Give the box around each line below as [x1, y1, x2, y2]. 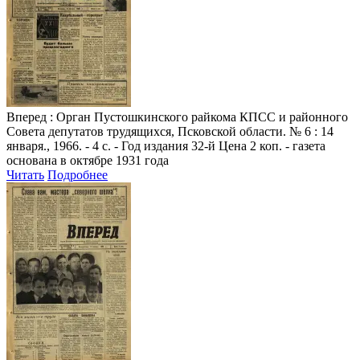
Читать [6, 167, 44, 182]
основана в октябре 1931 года [6, 153, 169, 167]
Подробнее [47, 167, 108, 182]
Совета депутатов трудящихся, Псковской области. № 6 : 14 [6, 124, 333, 138]
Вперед [6, 109, 47, 124]
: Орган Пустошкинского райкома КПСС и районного [47, 109, 348, 124]
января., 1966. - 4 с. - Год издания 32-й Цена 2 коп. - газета [6, 138, 325, 153]
